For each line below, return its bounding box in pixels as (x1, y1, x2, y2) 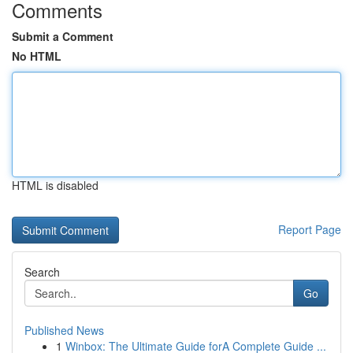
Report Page (278, 221, 341, 237)
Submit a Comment (12, 28, 113, 44)
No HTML (12, 48, 61, 64)
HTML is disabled (12, 177, 98, 193)
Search (24, 264, 60, 280)
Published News (24, 322, 104, 338)
